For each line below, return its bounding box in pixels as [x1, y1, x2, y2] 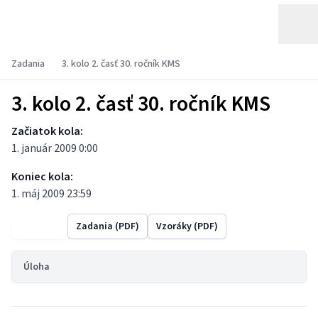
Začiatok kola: [11, 124, 83, 139]
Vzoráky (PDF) [156, 219, 218, 234]
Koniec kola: [11, 169, 73, 185]
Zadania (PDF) [76, 219, 139, 234]
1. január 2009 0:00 [11, 141, 98, 156]
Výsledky [20, 219, 59, 234]
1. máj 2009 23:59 [11, 186, 92, 202]
